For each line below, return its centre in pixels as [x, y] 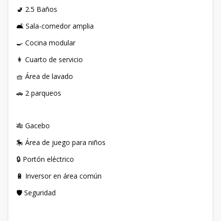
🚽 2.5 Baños [37, 9]
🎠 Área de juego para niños [61, 142]
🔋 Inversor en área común [59, 176]
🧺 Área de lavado [45, 76]
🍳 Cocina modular [46, 43]
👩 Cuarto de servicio [50, 59]
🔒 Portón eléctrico [45, 159]
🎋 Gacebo [33, 126]
